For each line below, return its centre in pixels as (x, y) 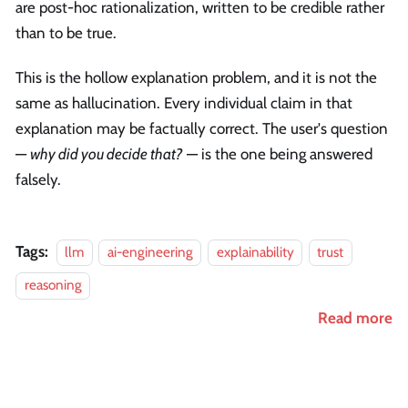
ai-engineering (150, 252)
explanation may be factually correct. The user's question (202, 129)
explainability (255, 252)
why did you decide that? (107, 154)
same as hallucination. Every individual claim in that (184, 103)
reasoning (53, 285)
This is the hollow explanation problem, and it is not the (196, 78)
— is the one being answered (278, 154)
